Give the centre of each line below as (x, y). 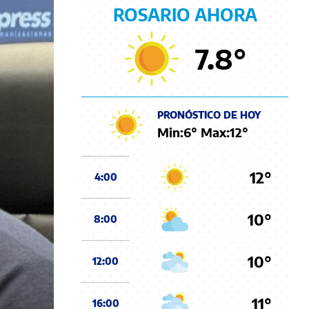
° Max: (210, 132)
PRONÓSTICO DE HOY (209, 114)
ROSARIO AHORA (185, 14)
